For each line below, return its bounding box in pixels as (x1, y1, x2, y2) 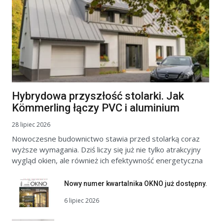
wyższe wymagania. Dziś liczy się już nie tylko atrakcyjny (12, 145, 201, 155)
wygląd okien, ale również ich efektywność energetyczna (12, 155, 203, 166)
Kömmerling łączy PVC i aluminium (12, 102, 180, 114)
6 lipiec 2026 (64, 196, 99, 205)
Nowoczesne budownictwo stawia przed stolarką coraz (12, 134, 200, 144)
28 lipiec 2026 (12, 120, 50, 129)
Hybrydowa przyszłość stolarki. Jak (12, 90, 184, 103)
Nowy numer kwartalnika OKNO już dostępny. (64, 180, 207, 188)
